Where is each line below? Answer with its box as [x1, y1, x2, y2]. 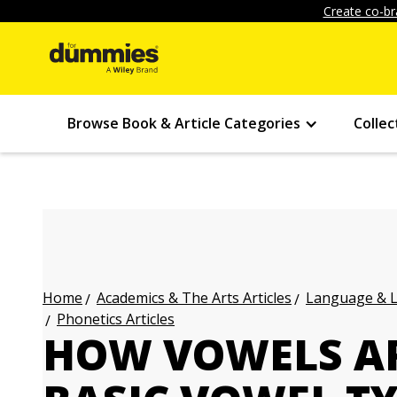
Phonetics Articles [57, 309, 175, 329]
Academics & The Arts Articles [97, 288, 292, 307]
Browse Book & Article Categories [67, 113, 300, 133]
